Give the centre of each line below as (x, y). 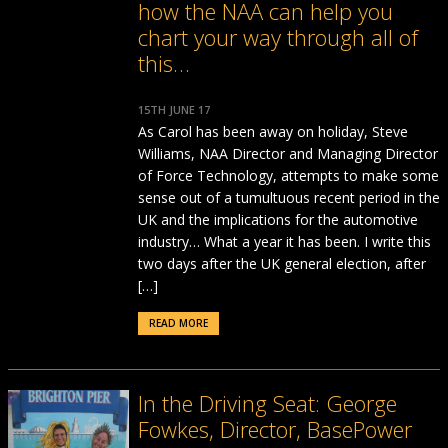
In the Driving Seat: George (267, 403)
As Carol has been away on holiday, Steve (272, 131)
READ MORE (178, 323)
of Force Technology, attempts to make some (288, 175)
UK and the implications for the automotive (277, 219)
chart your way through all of (277, 37)
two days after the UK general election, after (281, 263)
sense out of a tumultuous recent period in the (288, 197)
